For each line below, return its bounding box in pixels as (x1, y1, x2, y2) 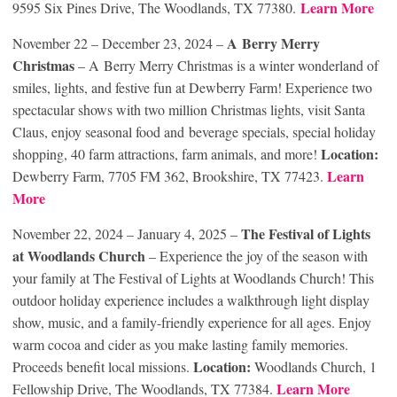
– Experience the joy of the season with (145, 246, 368, 266)
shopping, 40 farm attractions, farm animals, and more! (12, 144, 321, 164)
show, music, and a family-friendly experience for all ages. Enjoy (12, 313, 371, 332)
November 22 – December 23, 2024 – (12, 34, 227, 53)
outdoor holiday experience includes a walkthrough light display (12, 291, 370, 310)
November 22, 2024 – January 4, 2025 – (12, 224, 241, 244)
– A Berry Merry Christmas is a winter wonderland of (74, 56, 378, 75)
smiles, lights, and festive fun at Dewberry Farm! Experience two (12, 78, 372, 97)
